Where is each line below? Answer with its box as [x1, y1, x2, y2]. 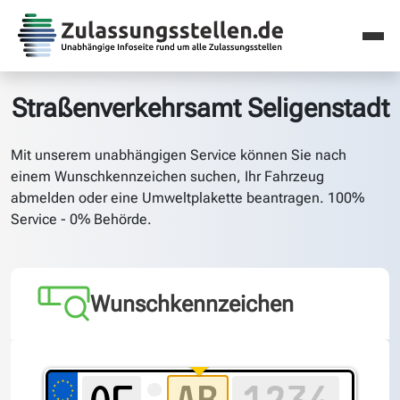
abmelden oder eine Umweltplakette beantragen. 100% [11, 189, 364, 206]
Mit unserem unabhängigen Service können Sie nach [11, 146, 346, 163]
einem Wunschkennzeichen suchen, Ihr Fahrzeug [11, 168, 324, 185]
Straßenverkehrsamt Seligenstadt [11, 93, 389, 123]
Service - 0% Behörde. [11, 211, 152, 228]
